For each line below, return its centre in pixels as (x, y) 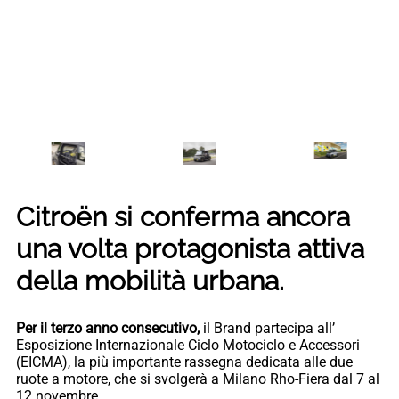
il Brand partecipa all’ (269, 328)
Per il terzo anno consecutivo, (110, 328)
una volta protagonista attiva (190, 248)
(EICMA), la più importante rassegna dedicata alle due (184, 362)
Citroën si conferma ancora (183, 216)
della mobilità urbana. (150, 281)
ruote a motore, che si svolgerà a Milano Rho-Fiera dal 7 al (198, 379)
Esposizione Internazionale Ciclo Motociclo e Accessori (188, 345)
